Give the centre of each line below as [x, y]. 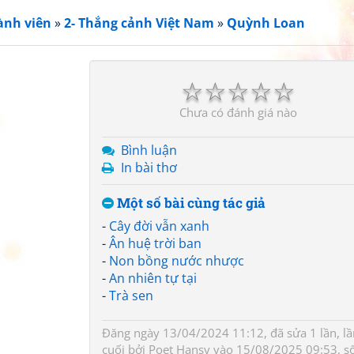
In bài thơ [149, 168]
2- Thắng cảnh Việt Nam [139, 23]
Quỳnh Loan [266, 23]
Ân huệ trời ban [155, 243]
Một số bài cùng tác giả [190, 203]
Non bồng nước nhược [177, 261]
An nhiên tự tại [153, 278]
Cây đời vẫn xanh [159, 226]
